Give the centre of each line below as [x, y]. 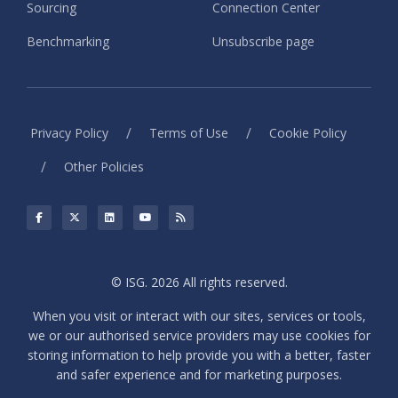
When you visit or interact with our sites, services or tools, [199, 316]
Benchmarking [68, 42]
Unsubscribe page [263, 42]
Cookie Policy [308, 133]
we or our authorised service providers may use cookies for [199, 336]
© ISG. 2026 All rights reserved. [199, 283]
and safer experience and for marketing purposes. [199, 375]
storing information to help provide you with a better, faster [199, 355]
